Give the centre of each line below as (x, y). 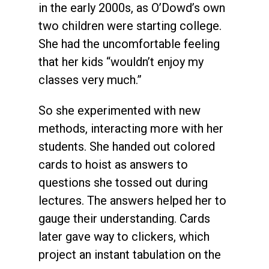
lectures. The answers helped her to (132, 201)
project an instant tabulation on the (130, 255)
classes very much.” (90, 80)
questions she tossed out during (123, 183)
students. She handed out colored (127, 147)
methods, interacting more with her (131, 129)
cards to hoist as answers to (113, 165)
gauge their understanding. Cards (124, 219)
